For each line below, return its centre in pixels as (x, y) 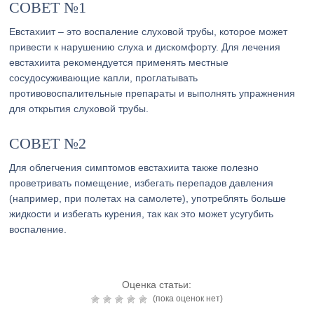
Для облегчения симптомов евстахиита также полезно (134, 168)
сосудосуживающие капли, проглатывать (104, 78)
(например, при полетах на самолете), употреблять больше (148, 198)
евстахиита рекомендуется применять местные (119, 62)
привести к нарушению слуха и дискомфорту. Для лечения (145, 47)
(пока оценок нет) (186, 299)
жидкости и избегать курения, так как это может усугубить (142, 214)
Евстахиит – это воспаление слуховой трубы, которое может (149, 32)
